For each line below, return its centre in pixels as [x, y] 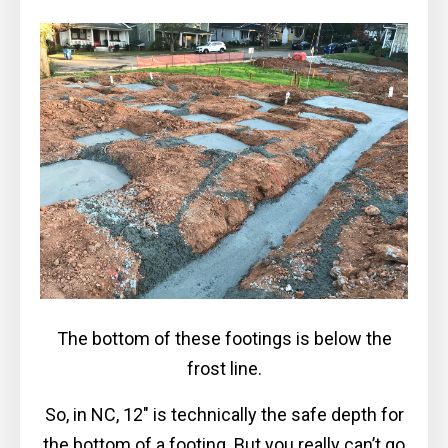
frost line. [224, 368]
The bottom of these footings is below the [224, 338]
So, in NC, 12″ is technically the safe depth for [224, 414]
